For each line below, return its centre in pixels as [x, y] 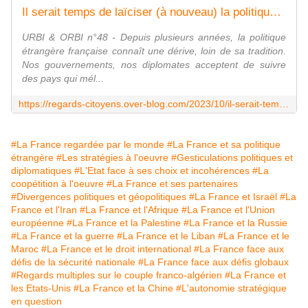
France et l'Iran [44, 210]
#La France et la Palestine [124, 223]
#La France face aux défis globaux [213, 262]
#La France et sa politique [224, 145]
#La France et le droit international [116, 249]
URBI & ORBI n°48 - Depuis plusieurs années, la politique [154, 37]
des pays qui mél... [63, 79]
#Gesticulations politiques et [232, 158]
